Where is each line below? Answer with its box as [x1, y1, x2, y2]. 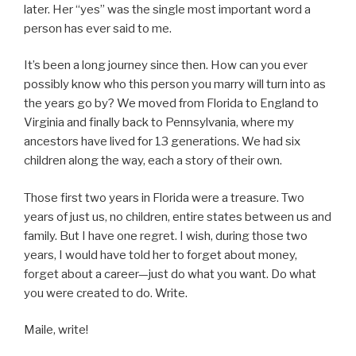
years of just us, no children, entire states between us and [24, 209, 331, 224]
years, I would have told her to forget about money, [24, 247, 297, 262]
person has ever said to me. [24, 21, 172, 36]
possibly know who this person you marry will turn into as [24, 77, 326, 92]
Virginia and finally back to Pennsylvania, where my [24, 115, 294, 130]
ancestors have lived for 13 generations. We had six [24, 134, 300, 149]
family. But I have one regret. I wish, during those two [24, 228, 308, 243]
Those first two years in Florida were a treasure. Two [24, 190, 304, 205]
